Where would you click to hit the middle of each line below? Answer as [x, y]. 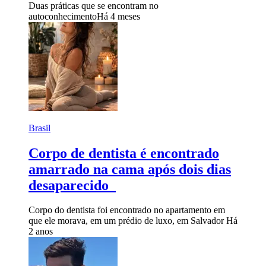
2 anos [41, 232]
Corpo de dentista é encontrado [124, 153]
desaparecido [72, 185]
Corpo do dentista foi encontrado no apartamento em [127, 210]
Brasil [39, 128]
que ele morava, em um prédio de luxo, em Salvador [127, 221]
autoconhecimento [63, 16]
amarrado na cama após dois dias [130, 169]
